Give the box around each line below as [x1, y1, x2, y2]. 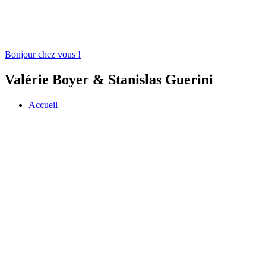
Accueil [28, 99, 58, 110]
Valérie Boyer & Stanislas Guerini [5, 71, 213, 87]
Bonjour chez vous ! [5, 49, 81, 60]
